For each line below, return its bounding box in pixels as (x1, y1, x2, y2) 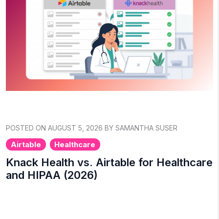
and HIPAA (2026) (6, 168, 98, 181)
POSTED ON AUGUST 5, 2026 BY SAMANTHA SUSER (6, 123, 177, 132)
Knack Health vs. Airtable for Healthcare (6, 155, 213, 169)
